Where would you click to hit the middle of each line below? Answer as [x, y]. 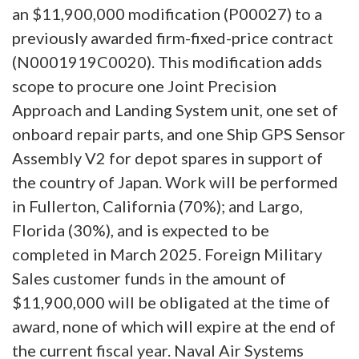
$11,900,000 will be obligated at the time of [171, 302]
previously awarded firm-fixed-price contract [173, 37]
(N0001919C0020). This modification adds [167, 61]
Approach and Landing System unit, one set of [175, 109]
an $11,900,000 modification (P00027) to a [167, 13]
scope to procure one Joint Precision [144, 85]
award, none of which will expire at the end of [174, 326]
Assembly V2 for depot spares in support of [167, 157]
